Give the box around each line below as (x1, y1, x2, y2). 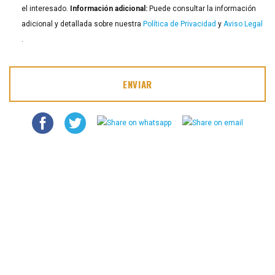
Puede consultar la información (147, 4, 256, 13)
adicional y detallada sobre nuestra (21, 19, 143, 28)
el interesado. (21, 4, 70, 13)
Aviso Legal (223, 19, 263, 28)
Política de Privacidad (143, 19, 216, 28)
